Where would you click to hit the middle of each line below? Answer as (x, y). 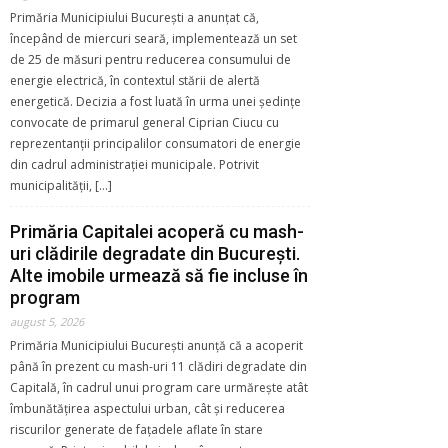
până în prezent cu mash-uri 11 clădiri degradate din (158, 366)
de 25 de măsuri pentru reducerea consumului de (150, 59)
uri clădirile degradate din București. (155, 253)
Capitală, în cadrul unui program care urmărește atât (159, 387)
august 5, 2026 (47, 321)
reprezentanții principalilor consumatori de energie (155, 143)
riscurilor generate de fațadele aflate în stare (136, 429)
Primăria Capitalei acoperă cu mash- (157, 231)
